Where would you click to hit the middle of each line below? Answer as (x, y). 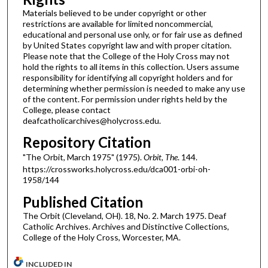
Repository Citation (86, 142)
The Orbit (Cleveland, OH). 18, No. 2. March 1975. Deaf (124, 215)
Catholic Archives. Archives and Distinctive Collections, (126, 226)
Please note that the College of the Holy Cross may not (126, 56)
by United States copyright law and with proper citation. (127, 45)
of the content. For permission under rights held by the (125, 99)
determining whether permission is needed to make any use (134, 88)
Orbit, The (160, 157)
